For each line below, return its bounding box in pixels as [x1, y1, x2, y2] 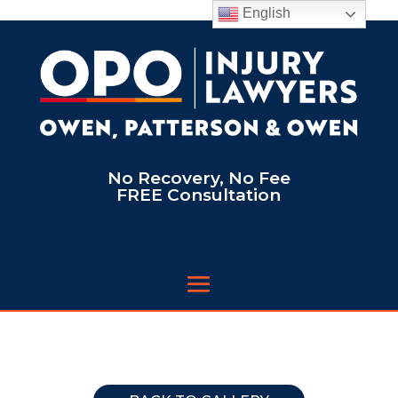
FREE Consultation [116, 184, 282, 205]
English [239, 5, 291, 21]
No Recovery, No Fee [107, 167, 291, 188]
